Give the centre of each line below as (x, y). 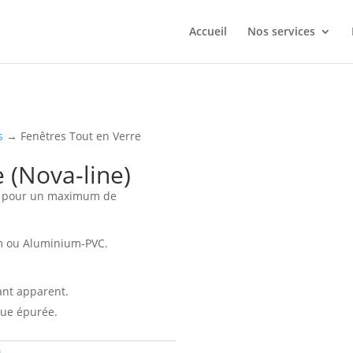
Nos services (281, 31)
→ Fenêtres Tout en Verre (72, 136)
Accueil (208, 31)
